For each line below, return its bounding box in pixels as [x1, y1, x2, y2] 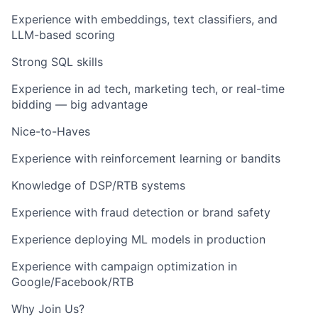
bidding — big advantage [11, 97, 148, 112]
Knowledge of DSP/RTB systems [11, 178, 185, 193]
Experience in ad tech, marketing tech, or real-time [11, 82, 285, 97]
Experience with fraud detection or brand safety [11, 205, 270, 220]
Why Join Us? [11, 302, 84, 317]
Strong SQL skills [11, 55, 103, 70]
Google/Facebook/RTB [11, 275, 133, 290]
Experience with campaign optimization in [11, 259, 237, 274]
